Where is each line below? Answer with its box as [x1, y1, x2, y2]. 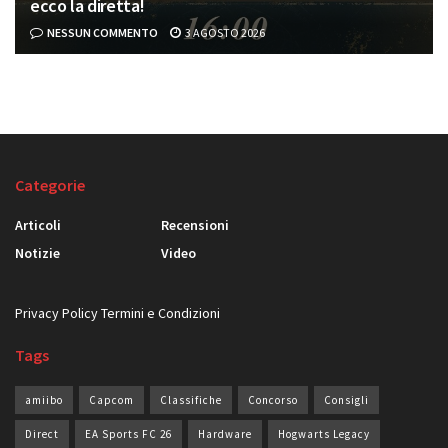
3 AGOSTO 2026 [183, 25, 265, 41]
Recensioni [161, 216, 229, 235]
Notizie [15, 244, 60, 263]
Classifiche [160, 393, 222, 408]
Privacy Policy [15, 304, 98, 323]
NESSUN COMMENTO [45, 25, 158, 41]
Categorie [15, 175, 85, 196]
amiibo [25, 393, 63, 408]
